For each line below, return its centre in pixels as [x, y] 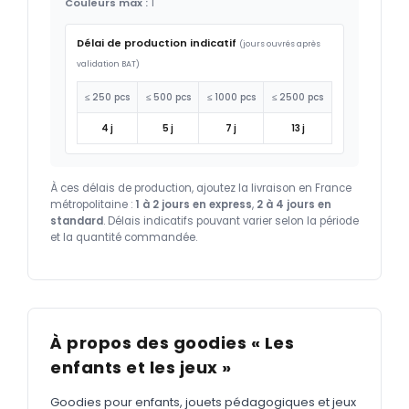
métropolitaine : [93, 204]
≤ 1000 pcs [231, 97]
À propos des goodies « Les [172, 342]
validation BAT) [108, 63]
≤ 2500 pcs [298, 97]
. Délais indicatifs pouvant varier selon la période [231, 220]
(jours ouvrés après [280, 43]
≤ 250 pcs [107, 97]
